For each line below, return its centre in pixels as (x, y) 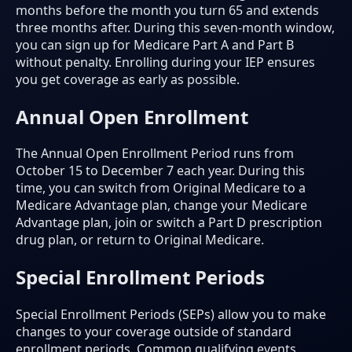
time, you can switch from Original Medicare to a (161, 188)
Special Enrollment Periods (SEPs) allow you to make (171, 315)
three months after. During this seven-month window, (175, 27)
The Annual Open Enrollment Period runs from (155, 154)
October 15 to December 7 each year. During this (160, 171)
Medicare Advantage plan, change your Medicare (161, 205)
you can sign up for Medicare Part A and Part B (155, 44)
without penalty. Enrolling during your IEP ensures (165, 62)
